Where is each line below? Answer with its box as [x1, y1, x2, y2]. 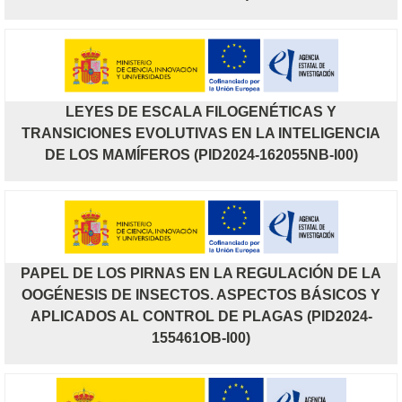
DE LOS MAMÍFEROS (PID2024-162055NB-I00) [44, 146, 358, 162]
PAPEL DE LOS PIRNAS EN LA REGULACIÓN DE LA [21, 265, 381, 281]
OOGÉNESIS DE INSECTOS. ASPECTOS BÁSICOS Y [22, 286, 380, 302]
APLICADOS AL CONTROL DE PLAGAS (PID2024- [30, 308, 372, 324]
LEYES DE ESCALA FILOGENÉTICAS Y [66, 103, 336, 119]
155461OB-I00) [152, 329, 250, 345]
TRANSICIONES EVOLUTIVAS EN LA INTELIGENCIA [22, 125, 380, 141]
